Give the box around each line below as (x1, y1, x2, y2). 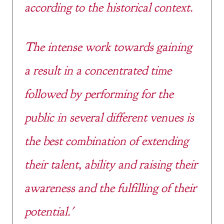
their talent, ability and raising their (24, 156, 197, 172)
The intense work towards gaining (24, 38, 192, 55)
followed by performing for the (24, 85, 173, 102)
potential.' (24, 203, 73, 219)
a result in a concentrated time (24, 62, 171, 78)
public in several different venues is (24, 109, 194, 125)
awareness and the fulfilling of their (24, 179, 196, 196)
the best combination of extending (24, 132, 188, 149)
